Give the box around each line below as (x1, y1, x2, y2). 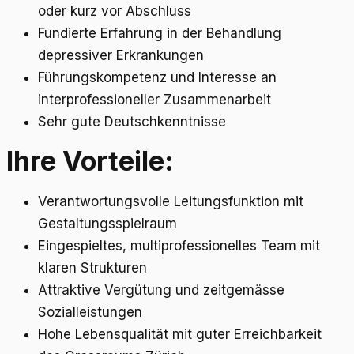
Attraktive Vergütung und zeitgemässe (38, 282, 284, 299)
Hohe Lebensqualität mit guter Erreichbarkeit (38, 326, 322, 343)
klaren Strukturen (38, 260, 147, 277)
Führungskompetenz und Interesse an (38, 69, 277, 85)
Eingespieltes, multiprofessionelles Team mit (38, 238, 320, 254)
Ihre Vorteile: (6, 145, 174, 178)
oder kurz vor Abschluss (38, 2, 191, 19)
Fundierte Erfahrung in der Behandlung (38, 24, 281, 41)
